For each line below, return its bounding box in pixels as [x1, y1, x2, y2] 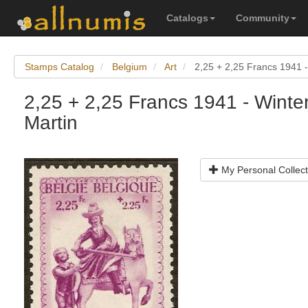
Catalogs [166, 12, 208, 23]
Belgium [112, 61, 147, 72]
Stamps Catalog [25, 61, 94, 72]
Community [236, 12, 289, 23]
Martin [24, 112, 78, 133]
